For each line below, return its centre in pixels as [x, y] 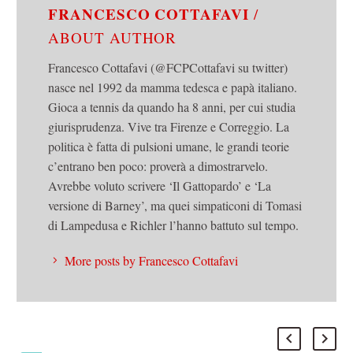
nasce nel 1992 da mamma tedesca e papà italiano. [173, 87]
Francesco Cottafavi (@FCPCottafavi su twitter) [168, 67]
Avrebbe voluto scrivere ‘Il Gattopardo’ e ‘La [160, 185]
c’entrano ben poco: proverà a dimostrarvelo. [158, 165]
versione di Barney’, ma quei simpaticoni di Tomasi [175, 205]
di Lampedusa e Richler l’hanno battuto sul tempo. [173, 225]
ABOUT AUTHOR [113, 38]
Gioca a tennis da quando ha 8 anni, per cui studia [172, 106]
